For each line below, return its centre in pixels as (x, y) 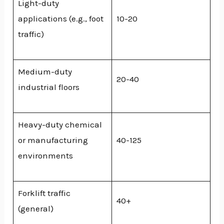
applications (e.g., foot (60, 18)
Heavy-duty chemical (60, 124)
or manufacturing (53, 140)
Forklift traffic (44, 193)
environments (45, 155)
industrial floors (48, 87)
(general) (35, 208)
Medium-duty (45, 71)
